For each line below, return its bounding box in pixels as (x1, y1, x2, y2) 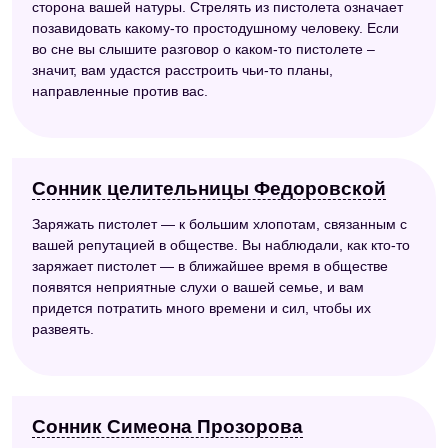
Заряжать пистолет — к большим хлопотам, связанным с (32, 216, 407, 233)
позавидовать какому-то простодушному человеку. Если (32, 20, 399, 37)
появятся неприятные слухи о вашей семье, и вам (32, 279, 364, 296)
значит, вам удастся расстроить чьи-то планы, (32, 62, 333, 79)
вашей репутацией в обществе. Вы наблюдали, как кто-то (32, 237, 410, 254)
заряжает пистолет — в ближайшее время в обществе (32, 258, 388, 275)
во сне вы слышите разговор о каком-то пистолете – (32, 41, 375, 58)
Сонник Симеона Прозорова (32, 416, 303, 438)
